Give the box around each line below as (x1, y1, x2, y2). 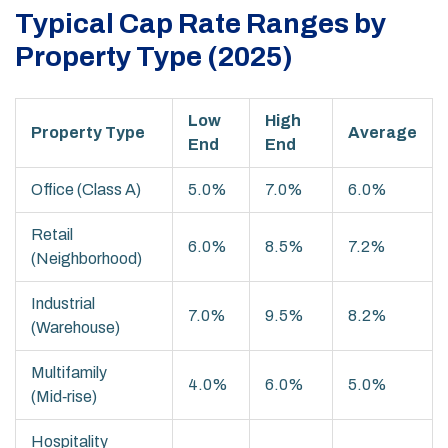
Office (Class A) (31, 181, 141, 199)
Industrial (31, 295, 95, 313)
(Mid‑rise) (31, 388, 97, 406)
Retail (31, 226, 73, 244)
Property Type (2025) (15, 41, 293, 73)
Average (348, 124, 417, 142)
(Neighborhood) (31, 250, 142, 268)
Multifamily (31, 364, 107, 382)
